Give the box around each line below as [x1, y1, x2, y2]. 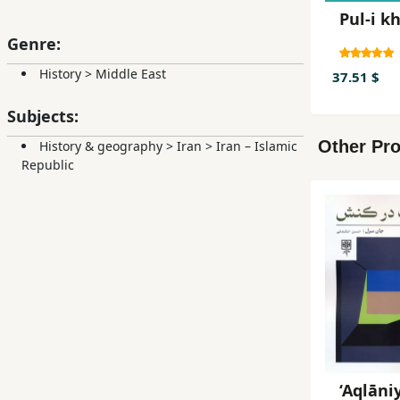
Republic [21, 156, 74, 174]
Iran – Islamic [216, 137, 297, 155]
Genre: [7, 33, 61, 55]
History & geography [39, 137, 162, 155]
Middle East [96, 65, 166, 83]
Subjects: [7, 105, 79, 128]
